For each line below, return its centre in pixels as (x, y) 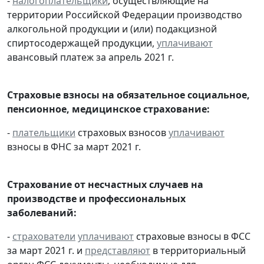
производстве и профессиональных (96, 199)
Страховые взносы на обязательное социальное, (128, 95)
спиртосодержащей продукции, (82, 43)
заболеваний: (42, 213)
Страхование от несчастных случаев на (105, 185)
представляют (118, 251)
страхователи (44, 237)
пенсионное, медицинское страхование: (108, 109)
